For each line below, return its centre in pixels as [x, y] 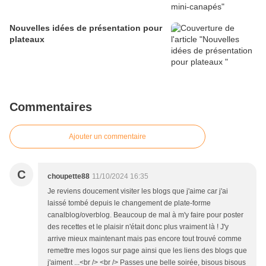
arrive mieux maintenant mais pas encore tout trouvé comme [145, 239]
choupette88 [69, 177]
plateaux [27, 39]
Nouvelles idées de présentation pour [86, 28]
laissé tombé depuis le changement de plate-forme [129, 203]
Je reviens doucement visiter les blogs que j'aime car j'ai [138, 191]
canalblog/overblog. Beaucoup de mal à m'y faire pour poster [145, 215]
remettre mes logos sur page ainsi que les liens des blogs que [147, 251]
